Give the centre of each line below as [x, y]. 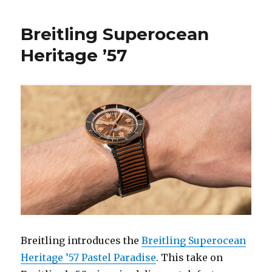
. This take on [190, 257]
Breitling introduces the [81, 240]
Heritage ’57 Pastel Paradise [89, 257]
